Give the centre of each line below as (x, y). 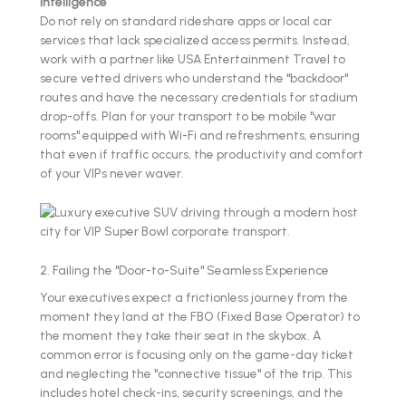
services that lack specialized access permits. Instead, (195, 39)
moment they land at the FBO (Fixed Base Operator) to (200, 317)
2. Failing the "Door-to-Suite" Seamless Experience (184, 270)
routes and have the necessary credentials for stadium (199, 97)
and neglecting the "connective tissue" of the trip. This (196, 374)
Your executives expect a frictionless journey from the (194, 298)
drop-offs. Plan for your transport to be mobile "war (188, 116)
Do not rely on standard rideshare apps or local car (186, 20)
